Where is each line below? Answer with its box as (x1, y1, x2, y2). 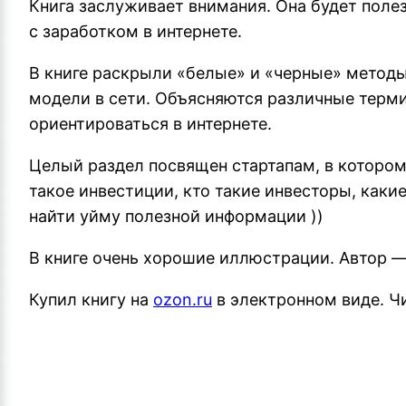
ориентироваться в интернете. (29, 114, 272, 134)
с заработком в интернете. (29, 22, 242, 42)
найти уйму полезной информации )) (29, 207, 324, 227)
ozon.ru (153, 290, 212, 310)
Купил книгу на (29, 290, 153, 310)
